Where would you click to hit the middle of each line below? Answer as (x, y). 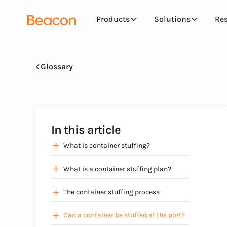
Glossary (56, 67)
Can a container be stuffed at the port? (124, 215)
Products (113, 19)
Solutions (172, 19)
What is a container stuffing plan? (118, 169)
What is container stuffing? (107, 145)
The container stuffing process (112, 192)
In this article (86, 129)
